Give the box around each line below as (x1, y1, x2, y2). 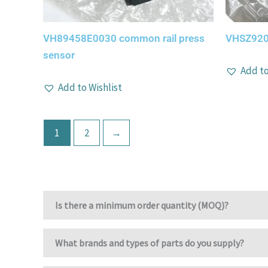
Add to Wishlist (58, 80, 122, 94)
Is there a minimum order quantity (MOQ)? (55, 199, 229, 212)
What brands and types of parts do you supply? (55, 237, 244, 249)
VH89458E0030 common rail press (43, 32, 205, 45)
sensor (43, 49, 75, 62)
